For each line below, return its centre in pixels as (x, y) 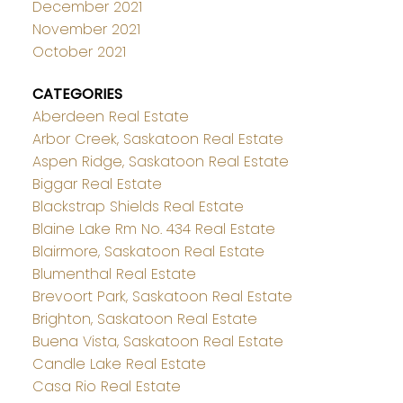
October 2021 (79, 52)
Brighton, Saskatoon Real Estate (144, 319)
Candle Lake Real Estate (119, 364)
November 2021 (86, 30)
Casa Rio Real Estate (106, 387)
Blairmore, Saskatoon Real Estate (148, 252)
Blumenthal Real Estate (114, 274)
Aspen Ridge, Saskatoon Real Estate (160, 162)
